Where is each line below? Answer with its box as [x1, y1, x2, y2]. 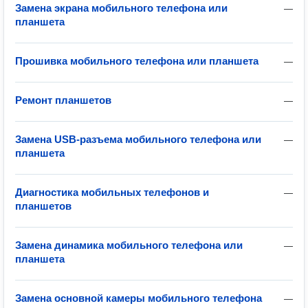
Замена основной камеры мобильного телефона [15, 292, 262, 304]
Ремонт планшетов [15, 94, 111, 106]
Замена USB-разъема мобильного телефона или [15, 133, 261, 145]
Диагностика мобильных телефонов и [15, 186, 209, 198]
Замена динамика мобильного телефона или [15, 239, 243, 251]
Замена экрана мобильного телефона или [15, 2, 228, 14]
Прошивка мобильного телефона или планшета [15, 55, 258, 67]
